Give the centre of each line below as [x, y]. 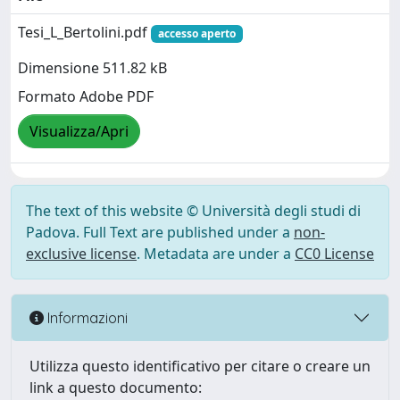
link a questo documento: [116, 387]
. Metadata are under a [216, 254]
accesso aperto [196, 33]
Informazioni [86, 317]
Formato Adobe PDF [86, 97]
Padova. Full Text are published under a [160, 232]
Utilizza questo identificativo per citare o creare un [200, 366]
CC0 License [334, 254]
